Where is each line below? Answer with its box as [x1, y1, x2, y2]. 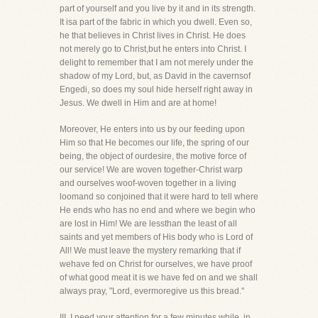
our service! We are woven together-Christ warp [60, 165, 243, 175]
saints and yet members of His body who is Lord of [60, 232, 253, 242]
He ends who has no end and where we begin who [60, 205, 256, 215]
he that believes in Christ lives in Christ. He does [60, 31, 246, 40]
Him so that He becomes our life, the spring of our [60, 138, 249, 148]
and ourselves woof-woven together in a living [60, 178, 236, 188]
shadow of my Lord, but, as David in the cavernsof [60, 71, 251, 81]
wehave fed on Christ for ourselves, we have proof [60, 259, 252, 269]
